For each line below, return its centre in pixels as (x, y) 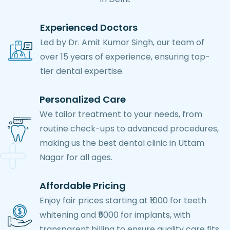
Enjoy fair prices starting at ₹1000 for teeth (123, 201)
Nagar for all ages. (76, 158)
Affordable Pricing (83, 186)
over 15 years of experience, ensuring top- (125, 57)
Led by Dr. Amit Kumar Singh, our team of (122, 43)
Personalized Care (83, 100)
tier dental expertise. (82, 71)
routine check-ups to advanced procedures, (129, 129)
